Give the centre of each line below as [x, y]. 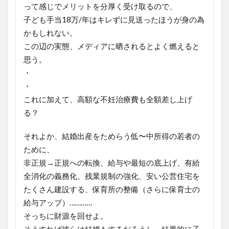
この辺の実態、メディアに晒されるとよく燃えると [112, 46]
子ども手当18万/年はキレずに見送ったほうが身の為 [114, 20]
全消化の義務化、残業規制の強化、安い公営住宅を [112, 176]
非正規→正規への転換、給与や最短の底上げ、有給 [112, 163]
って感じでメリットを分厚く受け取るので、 [100, 6]
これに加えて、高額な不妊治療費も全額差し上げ [108, 99]
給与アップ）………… [58, 203]
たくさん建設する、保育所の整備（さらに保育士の [112, 189]
